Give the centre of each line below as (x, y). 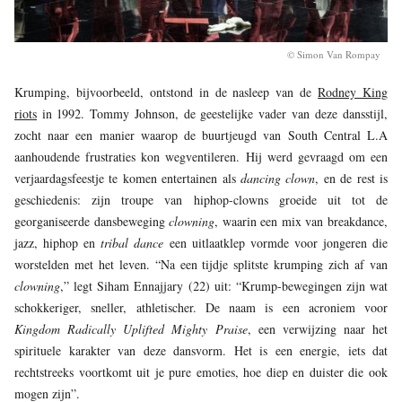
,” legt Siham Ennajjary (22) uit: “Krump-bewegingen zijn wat (224, 285)
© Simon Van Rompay (334, 54)
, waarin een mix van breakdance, (301, 221)
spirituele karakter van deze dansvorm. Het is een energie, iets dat (201, 350)
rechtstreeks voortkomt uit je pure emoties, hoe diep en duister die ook (201, 371)
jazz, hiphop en (58, 242)
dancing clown (278, 178)
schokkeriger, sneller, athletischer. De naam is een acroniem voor (201, 307)
